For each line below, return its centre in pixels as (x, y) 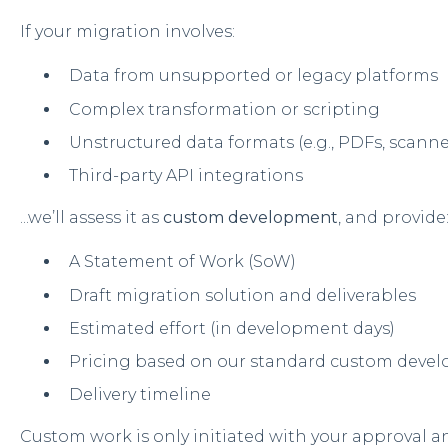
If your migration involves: (127, 32)
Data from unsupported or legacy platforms (253, 76)
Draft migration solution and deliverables (242, 295)
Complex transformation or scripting (224, 109)
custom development (250, 218)
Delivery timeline (139, 395)
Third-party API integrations (185, 176)
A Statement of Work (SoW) (182, 262)
